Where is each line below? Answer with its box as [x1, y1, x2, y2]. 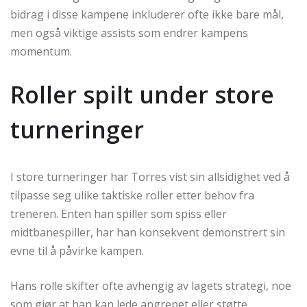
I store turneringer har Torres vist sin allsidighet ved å [10, 169, 290, 185]
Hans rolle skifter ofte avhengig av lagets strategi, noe [10, 278, 291, 294]
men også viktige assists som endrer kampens [10, 25, 248, 41]
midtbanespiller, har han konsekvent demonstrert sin [10, 225, 285, 241]
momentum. [10, 44, 72, 60]
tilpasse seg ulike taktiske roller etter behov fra [10, 188, 254, 204]
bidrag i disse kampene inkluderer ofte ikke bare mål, [10, 7, 284, 23]
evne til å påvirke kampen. [10, 243, 144, 259]
